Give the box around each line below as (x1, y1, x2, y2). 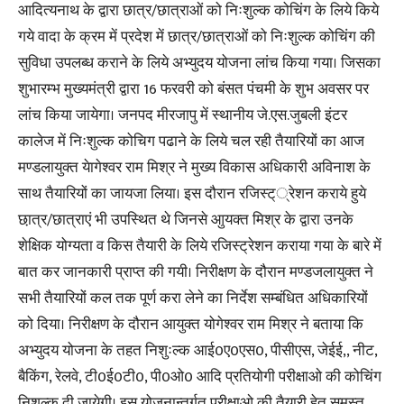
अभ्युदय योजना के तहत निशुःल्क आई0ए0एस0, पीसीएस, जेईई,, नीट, (18, 338, 377, 363)
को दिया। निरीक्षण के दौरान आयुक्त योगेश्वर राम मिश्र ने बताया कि (18, 312, 363, 337)
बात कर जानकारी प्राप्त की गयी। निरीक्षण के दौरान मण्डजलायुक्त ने (18, 260, 373, 285)
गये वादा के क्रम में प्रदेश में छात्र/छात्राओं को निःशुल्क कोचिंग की (18, 24, 375, 50)
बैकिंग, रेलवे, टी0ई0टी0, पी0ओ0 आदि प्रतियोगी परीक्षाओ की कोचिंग (18, 364, 381, 390)
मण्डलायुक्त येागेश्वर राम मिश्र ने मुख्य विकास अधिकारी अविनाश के (18, 155, 371, 180)
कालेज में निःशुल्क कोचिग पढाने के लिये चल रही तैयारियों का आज (18, 129, 364, 154)
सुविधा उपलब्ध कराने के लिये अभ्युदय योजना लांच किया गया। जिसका (18, 50, 381, 76)
